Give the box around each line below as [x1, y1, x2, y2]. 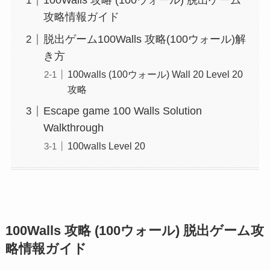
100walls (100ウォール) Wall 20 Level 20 [67, 69, 243, 80]
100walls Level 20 [67, 140, 145, 152]
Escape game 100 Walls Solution [43, 105, 202, 118]
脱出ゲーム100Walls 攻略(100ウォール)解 [43, 33, 246, 46]
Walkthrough [43, 122, 104, 134]
